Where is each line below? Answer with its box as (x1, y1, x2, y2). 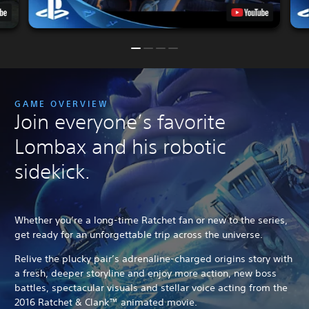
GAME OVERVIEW (14, 97, 109, 109)
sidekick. (14, 159, 90, 183)
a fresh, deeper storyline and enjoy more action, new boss (14, 266, 277, 279)
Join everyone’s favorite (14, 109, 226, 134)
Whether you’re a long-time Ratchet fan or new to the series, (14, 213, 288, 226)
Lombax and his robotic (14, 134, 226, 159)
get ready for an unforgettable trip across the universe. (14, 228, 263, 241)
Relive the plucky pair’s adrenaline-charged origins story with (14, 252, 292, 265)
